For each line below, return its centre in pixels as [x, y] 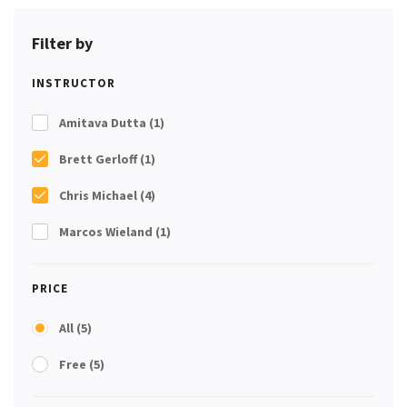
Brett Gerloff [99, 159]
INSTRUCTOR [74, 83]
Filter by [62, 43]
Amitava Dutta [104, 122]
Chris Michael [99, 195]
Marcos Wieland [107, 231]
